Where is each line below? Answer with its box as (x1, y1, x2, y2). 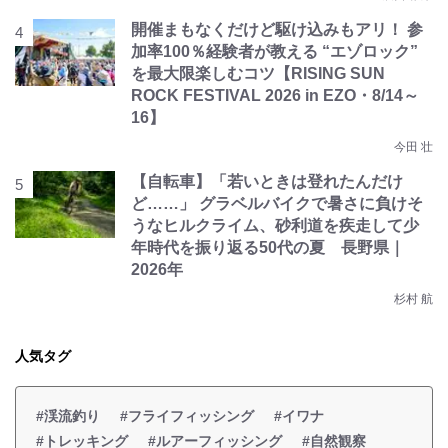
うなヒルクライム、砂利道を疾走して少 (131, 217, 419, 234)
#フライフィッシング (120, 408, 254, 424)
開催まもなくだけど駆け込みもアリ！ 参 (131, 21, 423, 38)
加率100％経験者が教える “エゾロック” (131, 43, 418, 60)
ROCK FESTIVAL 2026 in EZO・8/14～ (131, 87, 419, 104)
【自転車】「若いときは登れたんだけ (131, 173, 403, 190)
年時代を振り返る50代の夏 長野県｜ (131, 239, 405, 256)
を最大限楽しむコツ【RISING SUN (131, 65, 385, 82)
